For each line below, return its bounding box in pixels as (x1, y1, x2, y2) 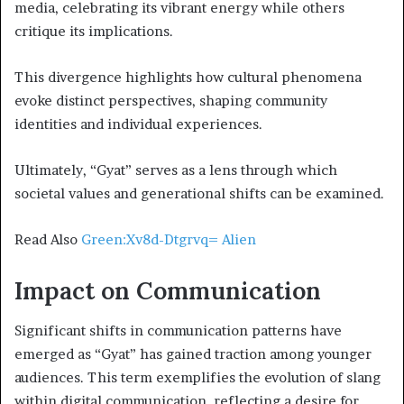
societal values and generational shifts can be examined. (14, 184, 384, 202)
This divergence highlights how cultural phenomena (14, 68, 362, 86)
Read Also (14, 230, 81, 248)
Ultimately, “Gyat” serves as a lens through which (14, 161, 337, 179)
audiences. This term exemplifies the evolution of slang (14, 369, 381, 387)
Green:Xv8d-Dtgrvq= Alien (81, 230, 256, 248)
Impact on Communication (14, 274, 321, 306)
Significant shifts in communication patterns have (14, 322, 342, 340)
